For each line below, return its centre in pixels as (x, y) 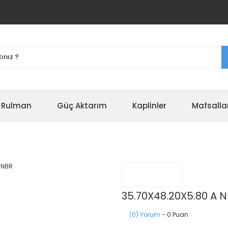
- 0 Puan (174, 215)
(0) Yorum (145, 215)
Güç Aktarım (82, 106)
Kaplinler (149, 106)
